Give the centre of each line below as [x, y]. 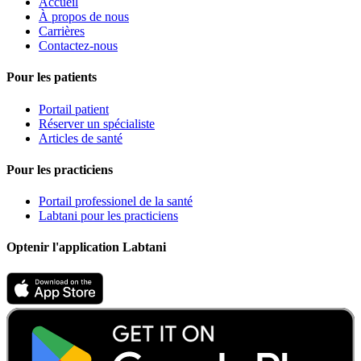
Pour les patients [52, 77]
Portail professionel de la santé [116, 201]
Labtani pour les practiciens [108, 216]
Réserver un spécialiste [97, 123]
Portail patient [74, 109]
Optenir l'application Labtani [86, 247]
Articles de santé [81, 138]
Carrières [62, 31]
